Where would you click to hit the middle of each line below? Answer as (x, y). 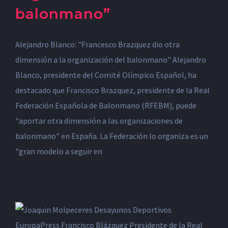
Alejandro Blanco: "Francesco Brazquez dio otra (97, 44)
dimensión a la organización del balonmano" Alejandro (111, 60)
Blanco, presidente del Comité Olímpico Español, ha (106, 75)
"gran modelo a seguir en (59, 151)
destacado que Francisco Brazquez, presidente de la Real (112, 90)
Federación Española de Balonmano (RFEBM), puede (106, 105)
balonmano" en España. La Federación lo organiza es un (112, 136)
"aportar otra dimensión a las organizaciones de (99, 121)
